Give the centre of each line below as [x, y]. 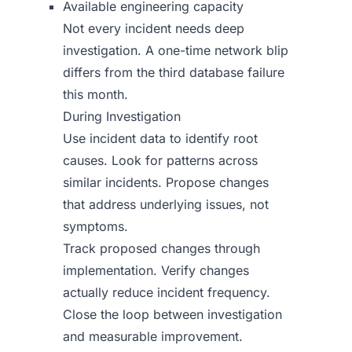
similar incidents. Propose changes [166, 182]
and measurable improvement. [153, 336]
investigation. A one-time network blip [176, 50]
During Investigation [122, 116]
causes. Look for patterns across [160, 160]
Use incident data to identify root [160, 138]
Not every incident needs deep [154, 28]
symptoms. [95, 226]
